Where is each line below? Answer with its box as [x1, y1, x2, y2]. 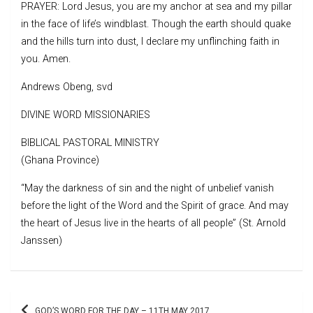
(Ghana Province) [21, 154, 99, 166]
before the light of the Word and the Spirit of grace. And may [21, 199, 289, 212]
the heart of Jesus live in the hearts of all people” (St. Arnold [21, 217, 286, 229]
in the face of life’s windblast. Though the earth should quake [21, 17, 291, 30]
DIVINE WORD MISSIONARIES [21, 108, 150, 121]
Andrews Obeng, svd [21, 80, 112, 93]
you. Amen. [21, 52, 71, 65]
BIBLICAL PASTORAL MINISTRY [21, 136, 159, 149]
